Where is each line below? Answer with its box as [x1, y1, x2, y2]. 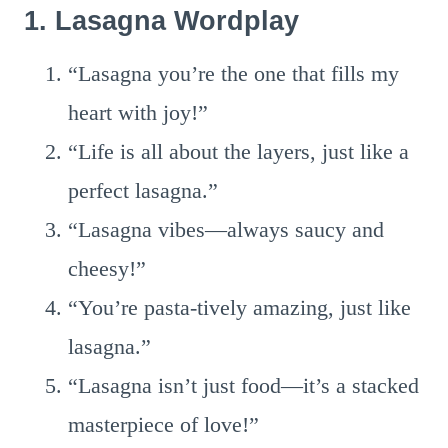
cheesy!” [68, 256, 146, 281]
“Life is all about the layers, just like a [68, 139, 409, 164]
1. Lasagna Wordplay [24, 5, 299, 36]
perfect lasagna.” [68, 178, 218, 203]
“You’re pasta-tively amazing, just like [68, 295, 411, 320]
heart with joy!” [68, 100, 208, 125]
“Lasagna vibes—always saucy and [68, 217, 384, 242]
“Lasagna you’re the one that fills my [68, 61, 399, 86]
